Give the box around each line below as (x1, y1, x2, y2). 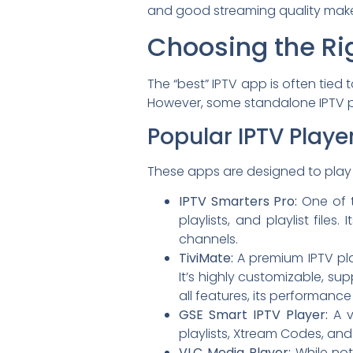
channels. (179, 230, 238, 249)
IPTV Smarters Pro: (179, 192, 298, 211)
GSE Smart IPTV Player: (179, 306, 328, 325)
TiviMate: (179, 249, 233, 268)
